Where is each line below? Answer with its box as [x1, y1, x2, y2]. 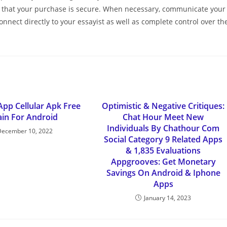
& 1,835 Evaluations [126, 145, 201, 156]
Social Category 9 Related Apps [104, 134, 223, 145]
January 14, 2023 [144, 194, 192, 202]
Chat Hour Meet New [123, 111, 204, 123]
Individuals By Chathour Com [107, 123, 220, 134]
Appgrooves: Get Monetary [110, 156, 216, 167]
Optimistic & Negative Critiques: [102, 100, 225, 111]
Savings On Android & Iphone [106, 167, 220, 178]
